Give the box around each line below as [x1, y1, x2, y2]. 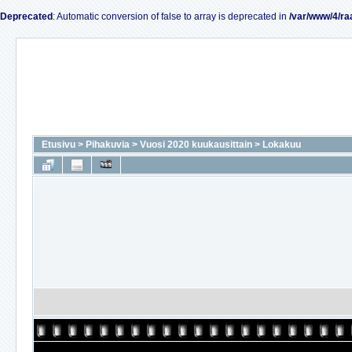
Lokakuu [262, 139, 301, 150]
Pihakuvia [86, 139, 130, 150]
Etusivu [42, 139, 75, 150]
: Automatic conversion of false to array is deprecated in [53, 11, 289, 22]
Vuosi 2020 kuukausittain [140, 139, 252, 150]
